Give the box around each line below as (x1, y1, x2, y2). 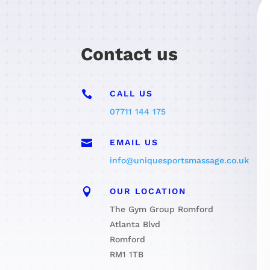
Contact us (81, 43, 178, 64)
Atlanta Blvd (109, 219, 160, 229)
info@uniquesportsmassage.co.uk (109, 155, 249, 165)
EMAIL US (109, 137, 159, 147)
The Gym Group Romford (109, 204, 213, 214)
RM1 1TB (109, 249, 143, 259)
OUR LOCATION (109, 186, 186, 196)
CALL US (109, 89, 153, 99)
